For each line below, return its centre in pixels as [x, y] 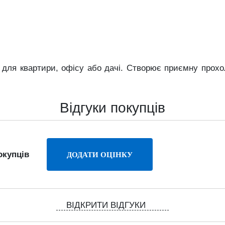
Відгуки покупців [113, 108]
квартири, [40, 68]
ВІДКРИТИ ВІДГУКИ [107, 205]
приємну [183, 68]
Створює [145, 68]
